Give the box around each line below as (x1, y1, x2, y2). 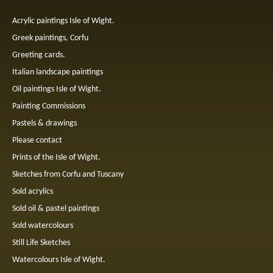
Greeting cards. (12, 50, 65, 60)
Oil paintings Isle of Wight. (12, 84, 101, 94)
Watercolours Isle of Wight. (12, 255, 105, 264)
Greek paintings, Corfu (12, 33, 88, 43)
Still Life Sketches (12, 238, 70, 247)
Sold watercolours (12, 221, 73, 230)
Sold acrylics (12, 186, 53, 196)
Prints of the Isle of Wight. (12, 152, 101, 162)
